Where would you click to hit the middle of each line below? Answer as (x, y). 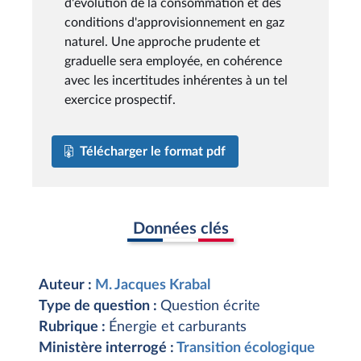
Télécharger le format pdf (153, 151)
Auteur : (67, 285)
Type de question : (100, 306)
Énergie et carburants (178, 327)
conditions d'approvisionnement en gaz (174, 22)
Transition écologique (246, 348)
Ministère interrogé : (108, 348)
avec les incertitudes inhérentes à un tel (176, 80)
